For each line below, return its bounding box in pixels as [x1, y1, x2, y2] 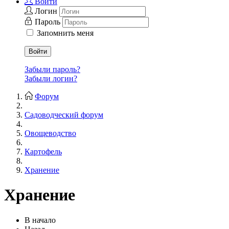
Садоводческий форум [25, 110, 103, 119]
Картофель [25, 147, 62, 156]
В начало [25, 215, 56, 224]
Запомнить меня [37, 29, 94, 37]
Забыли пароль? [25, 65, 80, 74]
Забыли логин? [25, 74, 77, 83]
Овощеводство [25, 129, 76, 138]
